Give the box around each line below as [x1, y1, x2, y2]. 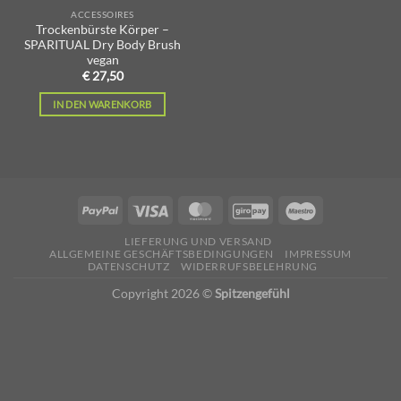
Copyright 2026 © [111, 286, 215, 302]
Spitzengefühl [214, 286, 290, 302]
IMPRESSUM [285, 247, 352, 261]
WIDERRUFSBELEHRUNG [181, 260, 319, 274]
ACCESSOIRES [71, 9, 134, 21]
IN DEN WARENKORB [53, 98, 152, 110]
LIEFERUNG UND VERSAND [124, 235, 272, 249]
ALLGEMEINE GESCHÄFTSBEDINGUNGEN [49, 247, 275, 261]
